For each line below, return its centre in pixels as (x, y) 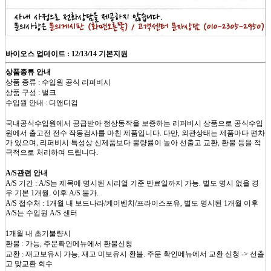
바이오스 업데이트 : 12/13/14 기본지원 (67, 54)
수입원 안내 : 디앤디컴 (42, 103)
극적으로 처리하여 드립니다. (52, 152)
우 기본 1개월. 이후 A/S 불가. (52, 193)
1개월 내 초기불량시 (39, 233)
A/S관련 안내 (27, 173)
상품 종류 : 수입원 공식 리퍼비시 (58, 82)
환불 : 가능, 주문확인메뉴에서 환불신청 (69, 243)
